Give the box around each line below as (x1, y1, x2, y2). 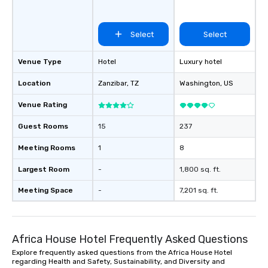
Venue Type (18, 57, 62, 66)
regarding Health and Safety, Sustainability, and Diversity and (12, 257, 225, 266)
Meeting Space (18, 186, 73, 195)
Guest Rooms (18, 122, 68, 131)
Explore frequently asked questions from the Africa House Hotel (12, 248, 232, 257)
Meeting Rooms (18, 144, 75, 153)
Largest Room (18, 165, 69, 174)
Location (18, 79, 51, 88)
